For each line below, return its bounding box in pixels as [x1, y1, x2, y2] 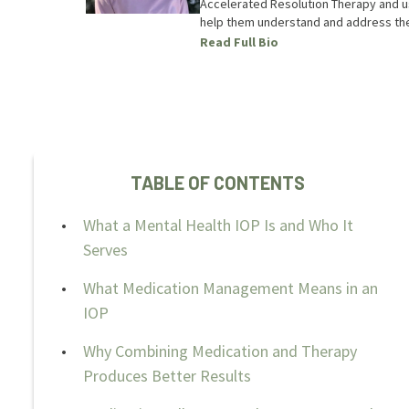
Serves [83, 239, 128, 260]
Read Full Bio [199, 34, 278, 50]
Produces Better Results [83, 365, 251, 386]
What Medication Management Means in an [83, 278, 378, 299]
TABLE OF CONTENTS [130, 172, 305, 194]
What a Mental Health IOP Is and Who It [83, 215, 353, 236]
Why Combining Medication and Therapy [83, 341, 357, 362]
